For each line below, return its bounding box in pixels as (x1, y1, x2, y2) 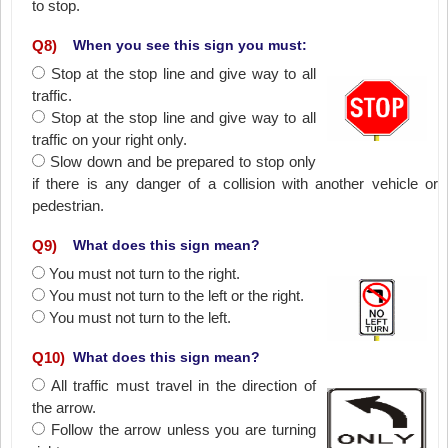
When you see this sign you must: (73, 37, 308, 53)
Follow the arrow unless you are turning (50, 421, 316, 438)
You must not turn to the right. (49, 265, 241, 282)
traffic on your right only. (32, 131, 188, 148)
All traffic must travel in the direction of (50, 377, 316, 394)
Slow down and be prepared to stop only (50, 153, 316, 170)
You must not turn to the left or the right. (49, 287, 305, 304)
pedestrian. (32, 197, 105, 214)
